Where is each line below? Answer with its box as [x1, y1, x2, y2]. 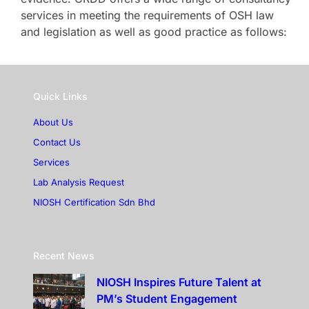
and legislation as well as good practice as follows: [21, 25, 287, 39]
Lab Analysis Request [33, 176, 124, 188]
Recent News [33, 249, 94, 261]
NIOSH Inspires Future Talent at [97, 275, 261, 289]
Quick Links [33, 90, 88, 102]
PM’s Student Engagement [97, 291, 237, 306]
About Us [33, 116, 73, 128]
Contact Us [33, 136, 81, 148]
